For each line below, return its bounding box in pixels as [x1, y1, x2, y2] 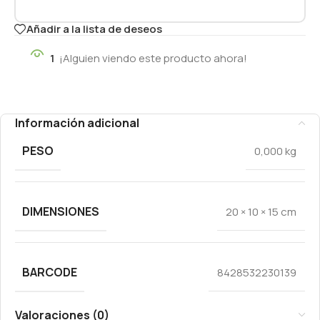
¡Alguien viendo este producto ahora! [59, 50, 247, 66]
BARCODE [22, 264, 77, 280]
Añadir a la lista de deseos [26, 21, 162, 37]
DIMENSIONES [22, 203, 99, 219]
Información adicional [15, 114, 139, 131]
